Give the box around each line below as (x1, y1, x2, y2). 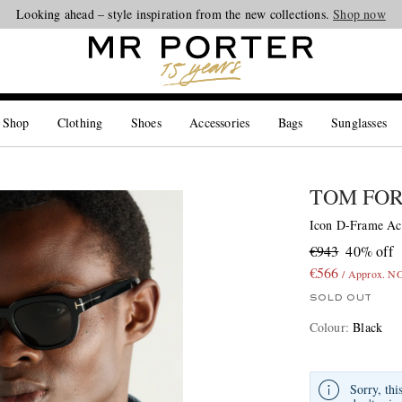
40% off (345, 241, 393, 260)
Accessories (189, 114, 250, 131)
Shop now (333, 5, 386, 22)
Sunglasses (331, 114, 388, 131)
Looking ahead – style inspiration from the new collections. (16, 5, 334, 22)
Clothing (57, 114, 103, 131)
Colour (309, 319, 345, 336)
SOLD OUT (309, 293, 371, 302)
